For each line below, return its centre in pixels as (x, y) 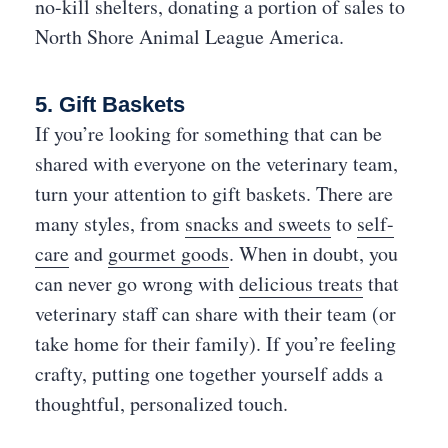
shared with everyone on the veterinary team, (216, 163)
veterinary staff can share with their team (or (215, 313)
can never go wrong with (137, 283)
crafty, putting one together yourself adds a (209, 373)
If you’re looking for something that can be (208, 133)
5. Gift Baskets (110, 104)
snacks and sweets (258, 223)
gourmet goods (168, 253)
